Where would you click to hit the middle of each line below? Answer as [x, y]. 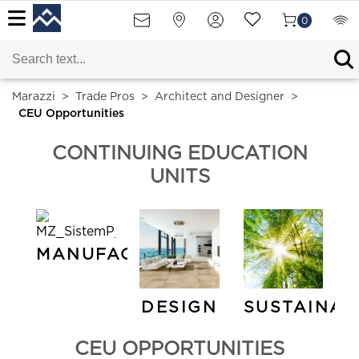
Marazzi [34, 97]
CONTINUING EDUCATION [179, 154]
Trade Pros [105, 97]
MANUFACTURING [123, 255]
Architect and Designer [220, 97]
